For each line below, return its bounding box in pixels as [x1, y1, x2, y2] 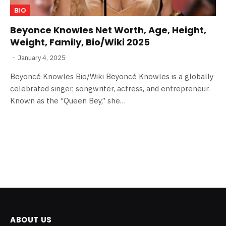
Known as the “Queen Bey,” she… [10, 95, 126, 105]
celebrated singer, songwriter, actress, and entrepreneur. [10, 83, 210, 93]
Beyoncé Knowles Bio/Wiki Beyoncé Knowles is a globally [10, 71, 213, 81]
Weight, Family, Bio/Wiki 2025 [10, 35, 150, 48]
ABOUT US [10, 214, 52, 225]
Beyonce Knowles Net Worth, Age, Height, [10, 23, 206, 36]
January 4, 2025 [18, 53, 66, 62]
